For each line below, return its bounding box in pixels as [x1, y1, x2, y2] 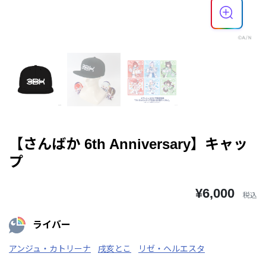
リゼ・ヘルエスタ [138, 243, 205, 254]
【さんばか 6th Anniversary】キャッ [9, 135, 248, 152]
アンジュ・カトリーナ [9, 243, 91, 254]
